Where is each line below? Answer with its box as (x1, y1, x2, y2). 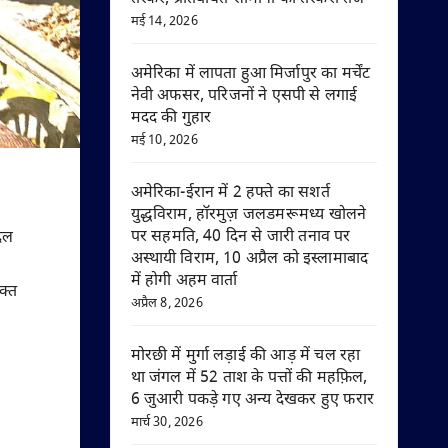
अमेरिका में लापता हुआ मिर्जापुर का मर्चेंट (130, 64, 371, 85)
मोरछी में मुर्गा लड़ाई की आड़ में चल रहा (130, 346, 361, 367)
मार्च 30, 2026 (130, 414, 203, 431)
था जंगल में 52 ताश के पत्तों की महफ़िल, (130, 368, 368, 389)
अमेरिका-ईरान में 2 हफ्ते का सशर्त (130, 183, 330, 204)
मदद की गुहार (130, 108, 212, 129)
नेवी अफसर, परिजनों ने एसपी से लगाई (130, 86, 358, 107)
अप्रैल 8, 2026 (130, 295, 203, 312)
